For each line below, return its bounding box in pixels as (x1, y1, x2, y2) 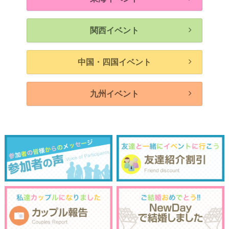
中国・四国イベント (78, 57, 151, 66)
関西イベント (90, 26, 139, 35)
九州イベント (90, 89, 139, 98)
